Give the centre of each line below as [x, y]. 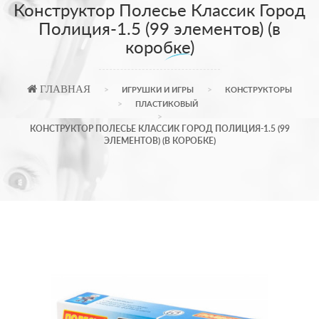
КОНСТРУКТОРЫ [258, 90]
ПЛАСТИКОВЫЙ [167, 104]
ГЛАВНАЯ [64, 89]
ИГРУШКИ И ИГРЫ [158, 90]
